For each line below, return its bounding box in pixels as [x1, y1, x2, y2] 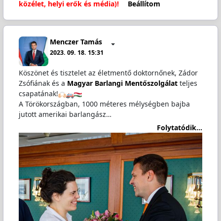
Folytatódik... [157, 122, 203, 132]
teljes [177, 78, 197, 88]
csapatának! [18, 89, 58, 99]
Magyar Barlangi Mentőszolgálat [67, 78, 178, 88]
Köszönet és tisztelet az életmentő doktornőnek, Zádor [18, 68, 198, 78]
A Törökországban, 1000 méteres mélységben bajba [18, 99, 190, 109]
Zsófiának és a [18, 78, 67, 88]
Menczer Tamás [50, 37, 103, 46]
